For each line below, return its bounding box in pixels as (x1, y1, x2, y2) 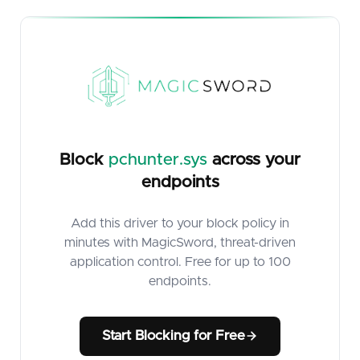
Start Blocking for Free (102, 328, 245, 343)
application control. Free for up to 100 (69, 256, 291, 268)
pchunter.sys (108, 151, 207, 168)
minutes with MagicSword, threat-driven (64, 236, 296, 249)
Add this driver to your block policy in (71, 217, 289, 230)
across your (207, 151, 301, 168)
